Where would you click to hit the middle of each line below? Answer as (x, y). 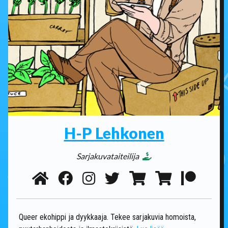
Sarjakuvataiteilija (108, 156)
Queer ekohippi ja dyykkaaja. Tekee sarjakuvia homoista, (107, 217)
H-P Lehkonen (114, 133)
